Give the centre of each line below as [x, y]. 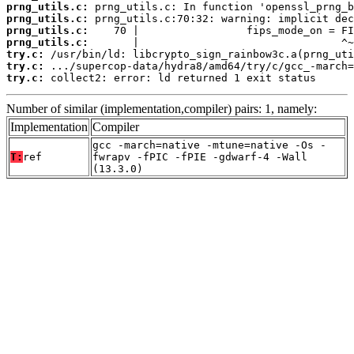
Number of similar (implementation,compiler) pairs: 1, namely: [162, 108]
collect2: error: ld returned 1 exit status [180, 77]
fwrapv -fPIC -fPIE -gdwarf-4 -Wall [200, 156]
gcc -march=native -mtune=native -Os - [209, 145]
